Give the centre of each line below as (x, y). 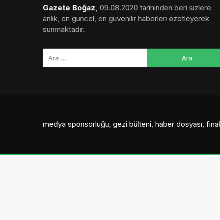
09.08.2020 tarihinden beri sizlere (155, 7)
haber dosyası (179, 124)
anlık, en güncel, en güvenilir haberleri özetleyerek (126, 18)
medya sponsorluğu (76, 124)
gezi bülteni (132, 124)
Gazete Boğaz (69, 7)
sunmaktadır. (64, 29)
